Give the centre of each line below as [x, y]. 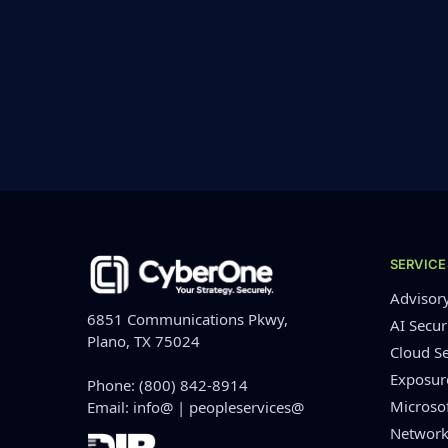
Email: [110, 407]
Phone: [113, 385]
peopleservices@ [246, 407]
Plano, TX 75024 [143, 341]
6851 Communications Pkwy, [187, 319]
